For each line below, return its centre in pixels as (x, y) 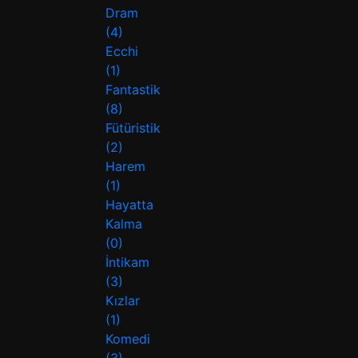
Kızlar (123, 300)
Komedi (128, 338)
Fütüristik (133, 127)
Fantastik (133, 89)
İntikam (127, 262)
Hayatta (129, 204)
